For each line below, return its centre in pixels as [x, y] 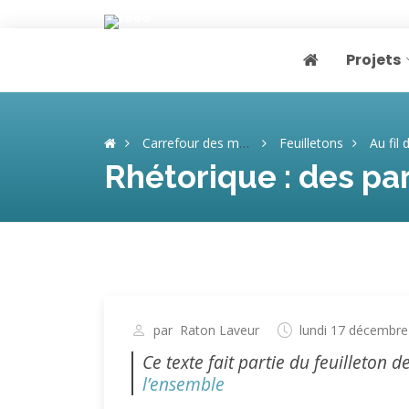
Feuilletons [311, 143]
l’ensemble [184, 384]
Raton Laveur [220, 330]
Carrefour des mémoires [191, 143]
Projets [373, 60]
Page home [341, 69]
